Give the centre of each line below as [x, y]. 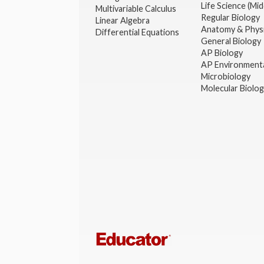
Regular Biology [230, 17]
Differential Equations [138, 32]
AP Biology [222, 52]
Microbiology [225, 76]
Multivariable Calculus [136, 9]
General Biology [232, 41]
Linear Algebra [123, 21]
